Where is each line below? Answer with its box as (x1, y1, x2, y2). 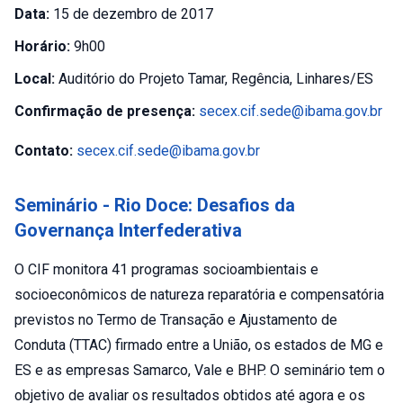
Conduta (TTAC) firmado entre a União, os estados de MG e (14, 336, 383, 354)
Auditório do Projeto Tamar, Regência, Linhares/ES (55, 70, 373, 87)
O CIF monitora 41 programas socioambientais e (14, 261, 318, 278)
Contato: (14, 142, 73, 159)
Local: (14, 70, 55, 87)
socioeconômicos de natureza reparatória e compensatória (14, 286, 384, 303)
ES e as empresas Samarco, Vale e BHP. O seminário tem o (14, 362, 385, 379)
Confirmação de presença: (14, 103, 195, 120)
